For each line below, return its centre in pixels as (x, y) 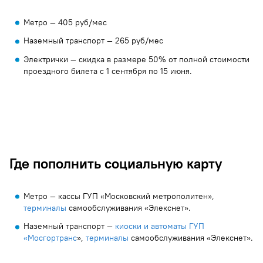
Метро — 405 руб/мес (65, 22)
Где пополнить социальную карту (116, 163)
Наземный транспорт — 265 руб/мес (93, 41)
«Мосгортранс (50, 238)
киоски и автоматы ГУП (160, 226)
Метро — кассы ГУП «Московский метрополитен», (119, 196)
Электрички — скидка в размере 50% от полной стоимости (136, 59)
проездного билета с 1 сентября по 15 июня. (108, 71)
